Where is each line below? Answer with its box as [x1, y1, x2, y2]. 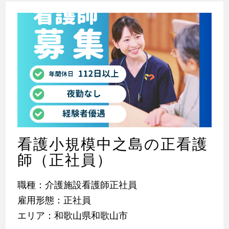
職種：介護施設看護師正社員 [17, 179, 137, 190]
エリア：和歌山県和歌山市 [17, 210, 128, 221]
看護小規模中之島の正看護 [17, 135, 208, 153]
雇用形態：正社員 [17, 194, 91, 205]
